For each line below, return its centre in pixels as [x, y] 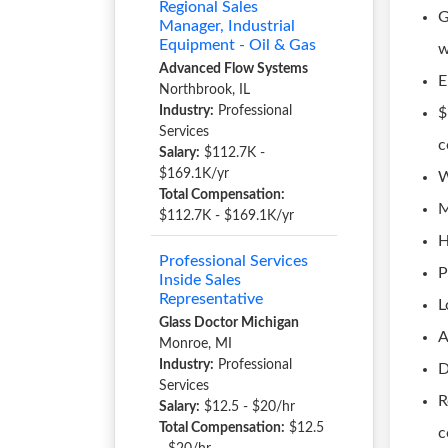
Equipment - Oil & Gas [237, 45]
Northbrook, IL [204, 90]
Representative [211, 299]
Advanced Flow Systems [233, 69]
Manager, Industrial [227, 26]
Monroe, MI [195, 344]
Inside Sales [200, 280]
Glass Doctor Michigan [229, 323]
